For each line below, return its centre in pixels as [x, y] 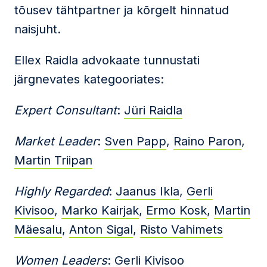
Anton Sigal [101, 229]
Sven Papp [135, 141]
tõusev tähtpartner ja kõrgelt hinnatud [122, 10]
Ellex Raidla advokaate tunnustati [107, 60]
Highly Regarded [61, 191]
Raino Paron [207, 141]
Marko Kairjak [100, 210]
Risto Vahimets [181, 229]
